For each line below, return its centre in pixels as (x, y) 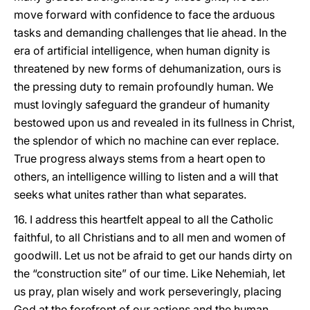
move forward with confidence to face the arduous (144, 15)
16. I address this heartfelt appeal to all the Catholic (144, 219)
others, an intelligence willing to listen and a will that (146, 176)
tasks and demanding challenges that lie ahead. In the (150, 33)
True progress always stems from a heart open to (140, 158)
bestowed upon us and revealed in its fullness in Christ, (154, 122)
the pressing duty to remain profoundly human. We (144, 86)
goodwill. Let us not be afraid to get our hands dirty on (153, 255)
